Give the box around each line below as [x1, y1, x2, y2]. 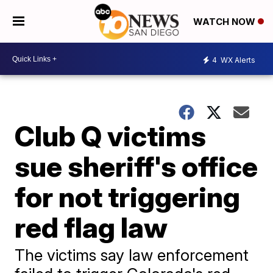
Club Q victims [15, 119, 207, 153]
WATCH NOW [193, 16, 258, 28]
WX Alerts [219, 55, 255, 65]
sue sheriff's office [15, 149, 258, 183]
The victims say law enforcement [15, 246, 249, 264]
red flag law [15, 210, 168, 244]
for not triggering [15, 180, 241, 214]
